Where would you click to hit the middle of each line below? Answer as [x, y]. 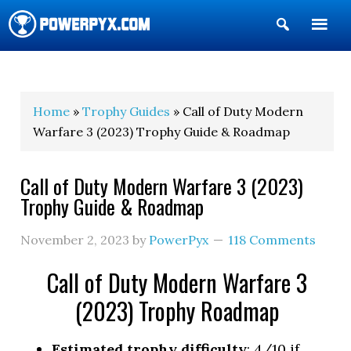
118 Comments [272, 240]
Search [315, 50]
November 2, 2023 [75, 240]
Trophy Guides [127, 111]
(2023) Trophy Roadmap [177, 311]
